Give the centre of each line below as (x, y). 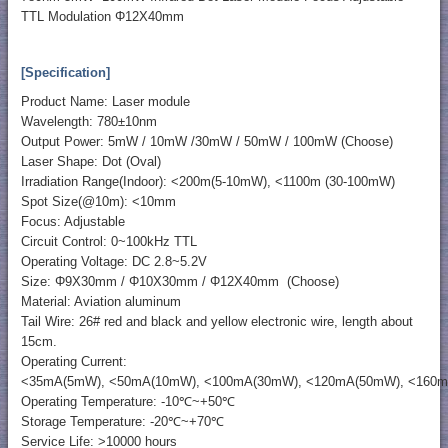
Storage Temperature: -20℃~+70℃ (122, 422)
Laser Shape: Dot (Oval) (90, 162)
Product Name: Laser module (105, 102)
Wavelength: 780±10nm (88, 122)
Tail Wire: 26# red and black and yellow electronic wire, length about (216, 322)
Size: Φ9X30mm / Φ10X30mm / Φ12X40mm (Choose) (179, 282)
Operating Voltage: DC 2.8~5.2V (113, 262)
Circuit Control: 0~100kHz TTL (110, 242)
